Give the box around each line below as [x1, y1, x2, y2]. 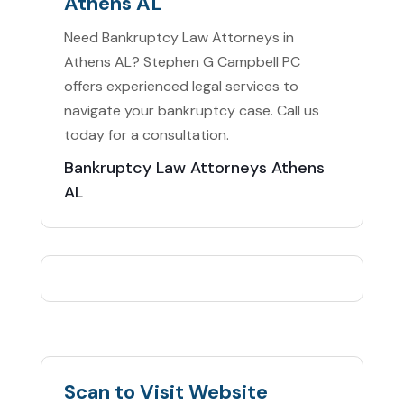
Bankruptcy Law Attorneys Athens [63, 157, 325, 179]
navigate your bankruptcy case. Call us [63, 101, 319, 121]
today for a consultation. [63, 125, 229, 145]
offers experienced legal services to [63, 77, 298, 96]
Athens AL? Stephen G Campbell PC [63, 52, 300, 72]
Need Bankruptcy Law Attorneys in [63, 28, 294, 48]
